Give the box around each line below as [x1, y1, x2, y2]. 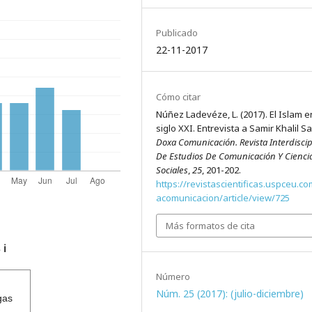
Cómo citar [156, 90, 201, 103]
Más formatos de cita [166, 219, 256, 232]
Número [156, 270, 191, 283]
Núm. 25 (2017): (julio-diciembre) [156, 287, 304, 301]
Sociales [156, 163, 189, 176]
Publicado [156, 26, 198, 40]
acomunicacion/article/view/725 [156, 191, 290, 204]
